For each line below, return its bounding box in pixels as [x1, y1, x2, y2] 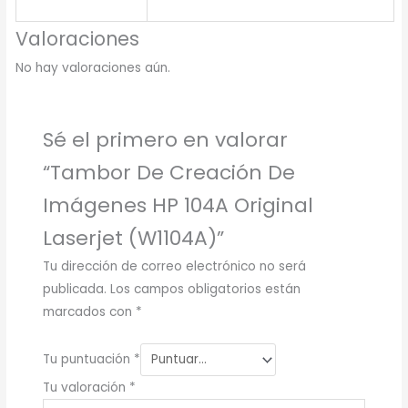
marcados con [42, 303, 136, 321]
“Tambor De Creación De [42, 158, 295, 188]
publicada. [42, 280, 107, 299]
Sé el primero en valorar [42, 126, 288, 155]
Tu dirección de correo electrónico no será [42, 258, 306, 276]
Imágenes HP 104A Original [42, 191, 313, 220]
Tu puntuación [42, 350, 134, 368]
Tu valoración [42, 378, 129, 396]
